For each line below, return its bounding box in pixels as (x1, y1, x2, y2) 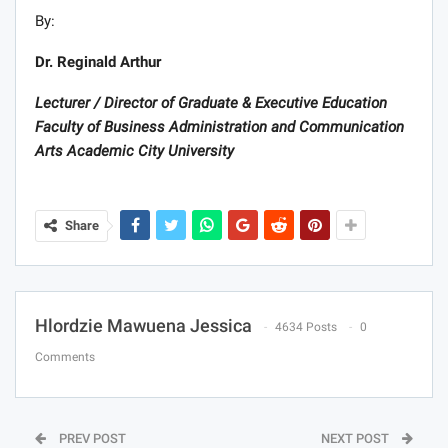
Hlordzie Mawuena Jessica (35, 314, 252, 336)
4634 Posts (275, 319, 337, 334)
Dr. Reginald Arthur (35, 52, 161, 71)
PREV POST (56, 430, 126, 446)
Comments (35, 349, 95, 364)
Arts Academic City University (35, 141, 234, 160)
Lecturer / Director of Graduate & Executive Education (35, 93, 387, 112)
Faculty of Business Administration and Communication (35, 117, 404, 136)
